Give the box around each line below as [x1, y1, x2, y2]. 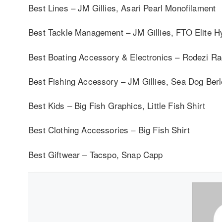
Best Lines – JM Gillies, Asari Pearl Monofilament [28, 1, 216, 14]
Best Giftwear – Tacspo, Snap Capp [28, 148, 163, 161]
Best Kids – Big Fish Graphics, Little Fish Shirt [28, 99, 206, 112]
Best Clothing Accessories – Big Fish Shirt [28, 123, 190, 136]
